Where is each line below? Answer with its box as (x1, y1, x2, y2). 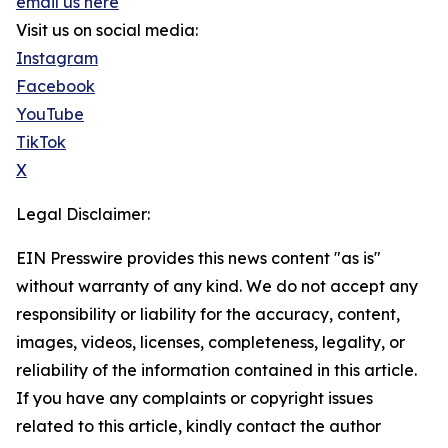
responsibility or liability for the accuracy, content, (16, 304, 400, 325)
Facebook (16, 76, 95, 97)
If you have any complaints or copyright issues (16, 388, 373, 409)
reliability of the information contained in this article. (16, 360, 417, 381)
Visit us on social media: (16, 20, 198, 41)
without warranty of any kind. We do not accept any (16, 276, 418, 297)
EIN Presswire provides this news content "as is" (16, 248, 381, 269)
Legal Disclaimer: (16, 204, 150, 225)
